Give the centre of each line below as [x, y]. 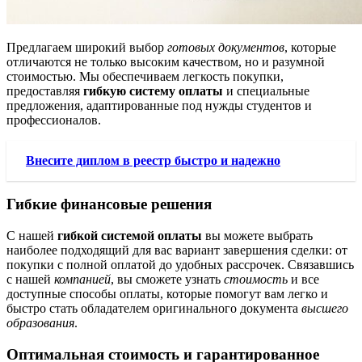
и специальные [266, 90]
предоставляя [45, 90]
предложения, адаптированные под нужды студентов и [159, 105]
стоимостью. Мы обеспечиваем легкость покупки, [145, 76]
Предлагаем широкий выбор [87, 47]
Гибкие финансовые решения [109, 204]
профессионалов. [54, 120]
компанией [82, 280]
